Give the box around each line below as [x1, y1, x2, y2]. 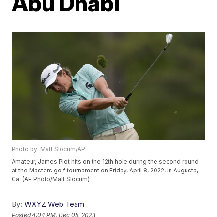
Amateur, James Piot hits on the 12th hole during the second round [12, 158, 199, 166]
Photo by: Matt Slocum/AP [12, 145, 86, 153]
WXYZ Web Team [24, 200, 85, 209]
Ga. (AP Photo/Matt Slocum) [12, 175, 90, 183]
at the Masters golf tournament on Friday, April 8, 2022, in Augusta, [12, 167, 199, 174]
